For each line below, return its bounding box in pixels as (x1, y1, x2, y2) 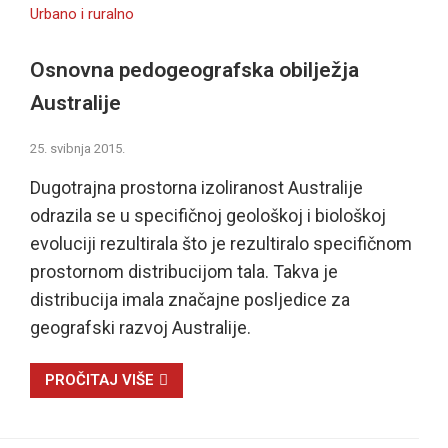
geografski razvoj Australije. (29, 317, 251, 339)
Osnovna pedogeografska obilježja (29, 57, 359, 82)
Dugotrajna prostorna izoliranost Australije (29, 177, 363, 199)
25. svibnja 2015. (29, 141, 125, 157)
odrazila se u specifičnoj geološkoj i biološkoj (29, 205, 386, 227)
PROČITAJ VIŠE (44, 371, 154, 390)
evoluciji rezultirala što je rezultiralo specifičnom (29, 233, 412, 255)
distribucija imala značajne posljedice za (29, 289, 350, 311)
